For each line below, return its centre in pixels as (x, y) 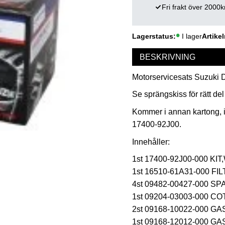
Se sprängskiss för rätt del (178, 94)
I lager (192, 36)
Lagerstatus (152, 36)
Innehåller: (151, 142)
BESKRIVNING (167, 57)
